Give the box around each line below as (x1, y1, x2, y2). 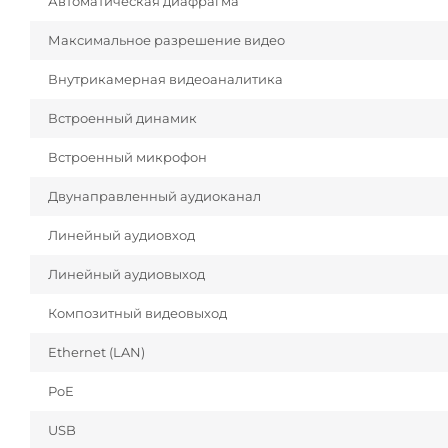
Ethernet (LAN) (48, 344, 145, 361)
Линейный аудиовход (48, 227, 195, 244)
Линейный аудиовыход (48, 266, 205, 283)
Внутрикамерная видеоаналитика (48, 71, 283, 88)
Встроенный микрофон (48, 149, 207, 166)
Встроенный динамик (48, 110, 197, 127)
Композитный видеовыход (48, 305, 227, 322)
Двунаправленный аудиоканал (48, 188, 261, 205)
